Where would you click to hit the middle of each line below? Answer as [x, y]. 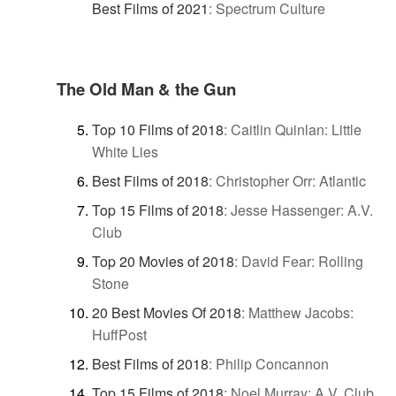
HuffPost [119, 334]
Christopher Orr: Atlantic [291, 180]
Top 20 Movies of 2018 [163, 261]
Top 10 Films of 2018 [158, 129]
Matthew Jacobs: [301, 312]
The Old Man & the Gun [146, 89]
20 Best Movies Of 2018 [167, 312]
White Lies [125, 151]
